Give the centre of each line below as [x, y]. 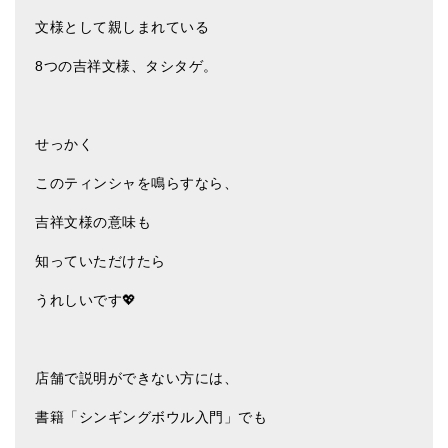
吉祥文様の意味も [93, 222]
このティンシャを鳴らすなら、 [136, 183]
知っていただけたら [100, 261]
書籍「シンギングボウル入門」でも [151, 417]
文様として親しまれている [122, 27]
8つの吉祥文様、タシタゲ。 [126, 66]
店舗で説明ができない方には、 [136, 378]
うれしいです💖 [86, 300]
